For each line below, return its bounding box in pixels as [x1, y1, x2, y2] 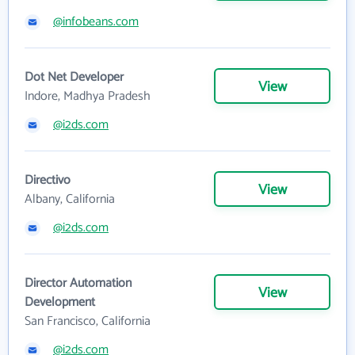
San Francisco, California [25, 310, 151, 332]
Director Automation [25, 272, 132, 294]
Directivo [25, 169, 71, 191]
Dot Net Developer [25, 66, 124, 88]
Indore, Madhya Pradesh [25, 85, 151, 107]
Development [25, 291, 95, 313]
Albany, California [25, 188, 115, 210]
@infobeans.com [53, 10, 139, 32]
